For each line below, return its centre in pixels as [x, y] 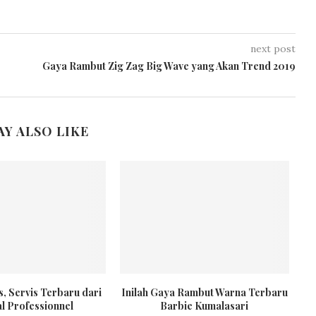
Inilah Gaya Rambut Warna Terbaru [204, 292]
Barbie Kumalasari [205, 305]
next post [273, 49]
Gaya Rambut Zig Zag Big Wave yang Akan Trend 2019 [169, 66]
